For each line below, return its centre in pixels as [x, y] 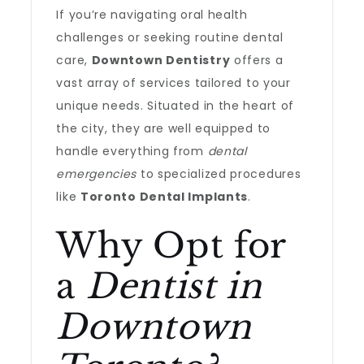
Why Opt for [171, 245]
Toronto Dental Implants [164, 197]
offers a [257, 60]
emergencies [97, 174]
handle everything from [132, 151]
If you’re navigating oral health [152, 15]
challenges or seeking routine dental [170, 37]
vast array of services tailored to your [173, 83]
